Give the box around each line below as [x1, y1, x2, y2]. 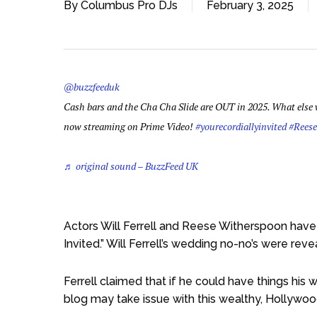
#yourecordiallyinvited [195, 120, 287, 133]
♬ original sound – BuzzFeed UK [64, 159, 198, 173]
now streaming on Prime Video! [64, 120, 195, 133]
